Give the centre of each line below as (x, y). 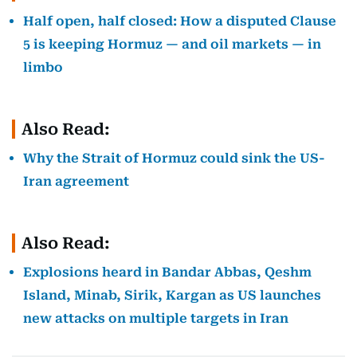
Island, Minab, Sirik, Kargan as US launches (172, 295)
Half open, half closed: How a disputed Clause (180, 21)
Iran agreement (76, 181)
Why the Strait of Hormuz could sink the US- (174, 158)
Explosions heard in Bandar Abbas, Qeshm (167, 272)
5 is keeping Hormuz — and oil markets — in (172, 44)
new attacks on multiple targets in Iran (156, 318)
